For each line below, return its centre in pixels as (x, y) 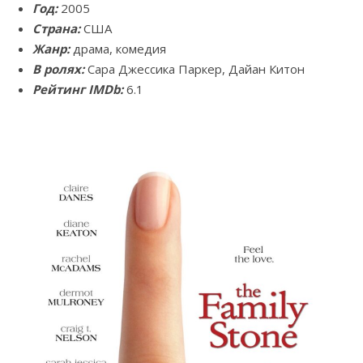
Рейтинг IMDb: (79, 90)
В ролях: (58, 69)
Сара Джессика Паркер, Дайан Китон (194, 69)
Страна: (56, 29)
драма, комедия (118, 49)
